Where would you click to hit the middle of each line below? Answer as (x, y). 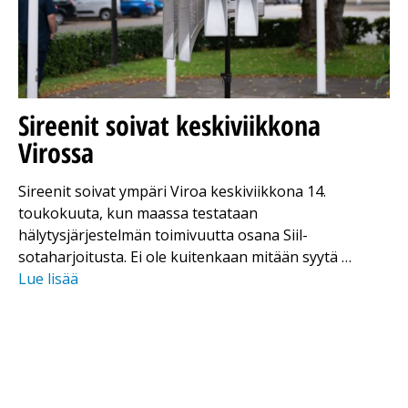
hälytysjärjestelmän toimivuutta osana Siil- (163, 235)
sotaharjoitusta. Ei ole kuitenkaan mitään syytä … (185, 256)
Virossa (60, 152)
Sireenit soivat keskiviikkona (169, 125)
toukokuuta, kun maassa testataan (138, 213)
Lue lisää (48, 278)
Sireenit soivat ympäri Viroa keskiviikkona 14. (172, 191)
